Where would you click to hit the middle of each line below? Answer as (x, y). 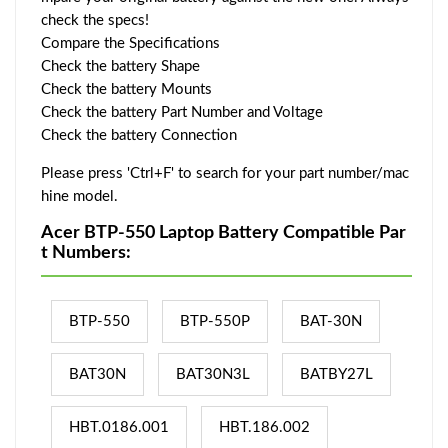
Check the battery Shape (120, 66)
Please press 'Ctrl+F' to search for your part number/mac (225, 173)
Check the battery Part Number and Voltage (182, 112)
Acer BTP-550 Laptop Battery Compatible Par (223, 232)
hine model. (79, 196)
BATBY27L (336, 374)
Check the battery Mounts (126, 89)
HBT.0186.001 (119, 427)
